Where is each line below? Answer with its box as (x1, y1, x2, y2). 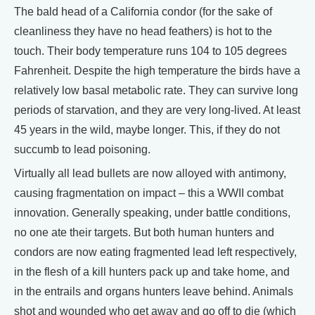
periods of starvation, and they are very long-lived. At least (14, 104, 300, 117)
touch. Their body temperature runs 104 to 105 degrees (14, 45, 287, 58)
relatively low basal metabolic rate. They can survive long (14, 84, 298, 97)
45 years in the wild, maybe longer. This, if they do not (14, 124, 280, 136)
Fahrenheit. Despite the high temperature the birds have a (14, 65, 300, 77)
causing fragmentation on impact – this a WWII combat (14, 187, 283, 200)
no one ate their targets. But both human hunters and (14, 226, 274, 239)
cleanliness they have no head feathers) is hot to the (14, 25, 272, 38)
